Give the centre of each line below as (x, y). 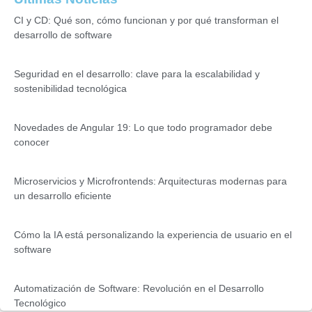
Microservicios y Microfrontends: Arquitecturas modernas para (150, 181)
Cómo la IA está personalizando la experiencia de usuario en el (153, 234)
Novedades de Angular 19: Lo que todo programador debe (143, 127)
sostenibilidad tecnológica (70, 88)
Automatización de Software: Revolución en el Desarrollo (139, 288)
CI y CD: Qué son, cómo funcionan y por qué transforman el (146, 20)
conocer (32, 142)
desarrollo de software (63, 34)
